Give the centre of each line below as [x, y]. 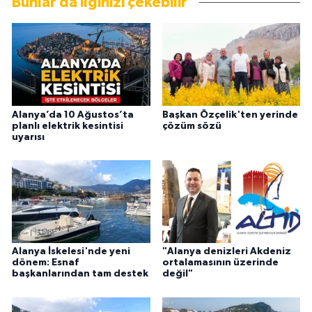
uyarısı [28, 137]
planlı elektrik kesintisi [68, 126]
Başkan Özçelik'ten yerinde [230, 115]
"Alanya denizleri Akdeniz [226, 252]
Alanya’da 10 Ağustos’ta [73, 115]
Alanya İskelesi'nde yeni [71, 252]
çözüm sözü [192, 126]
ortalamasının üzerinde [220, 263]
